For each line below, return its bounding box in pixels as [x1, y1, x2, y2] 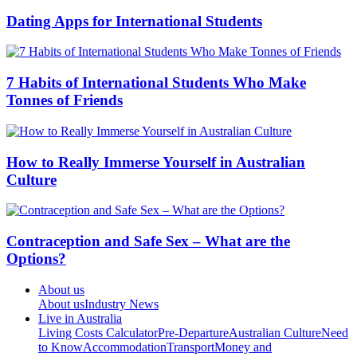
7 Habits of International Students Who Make [6, 74, 306, 92]
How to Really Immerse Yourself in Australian [6, 153, 305, 171]
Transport [167, 339, 214, 354]
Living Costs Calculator [38, 325, 158, 339]
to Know [38, 339, 83, 354]
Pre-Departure [158, 325, 229, 339]
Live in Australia [38, 311, 122, 325]
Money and [214, 339, 272, 354]
